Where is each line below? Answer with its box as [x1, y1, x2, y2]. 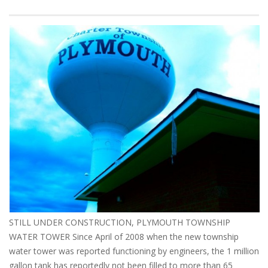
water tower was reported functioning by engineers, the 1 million [9, 245, 259, 257]
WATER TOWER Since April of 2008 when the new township [9, 231, 239, 243]
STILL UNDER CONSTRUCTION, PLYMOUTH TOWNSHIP [9, 217, 230, 229]
